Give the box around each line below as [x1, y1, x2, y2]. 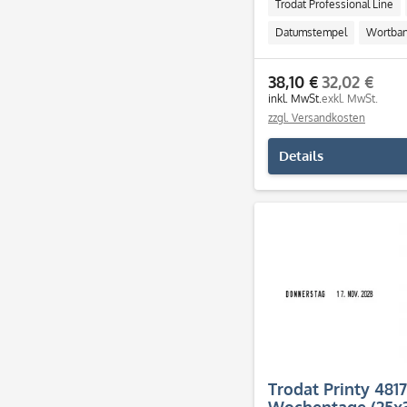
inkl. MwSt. [268, 92, 322, 105]
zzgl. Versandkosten [268, 111, 365, 124]
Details [279, 147, 323, 164]
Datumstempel [275, 25, 347, 39]
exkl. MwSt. [322, 92, 378, 105]
